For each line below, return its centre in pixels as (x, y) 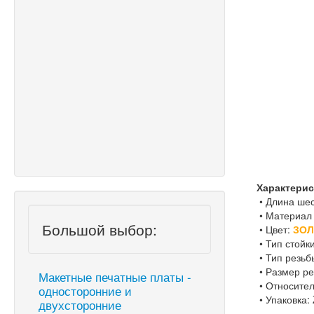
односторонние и (85, 291)
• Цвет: (274, 229)
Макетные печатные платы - (115, 277)
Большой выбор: (100, 229)
